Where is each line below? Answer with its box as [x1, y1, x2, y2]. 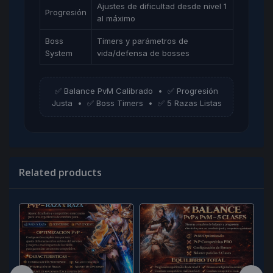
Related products [19, 165, 102, 179]
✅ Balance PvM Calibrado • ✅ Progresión [55, 85, 218, 96]
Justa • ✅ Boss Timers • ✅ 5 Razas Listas [51, 97, 222, 108]
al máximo [97, 13, 135, 23]
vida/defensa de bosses [97, 48, 190, 58]
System [45, 48, 73, 58]
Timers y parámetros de [97, 35, 188, 46]
